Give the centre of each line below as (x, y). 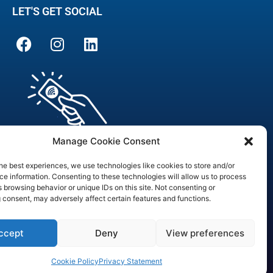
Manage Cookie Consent (107, 141)
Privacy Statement (130, 261)
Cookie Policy (75, 261)
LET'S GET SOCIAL (57, 11)
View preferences (205, 233)
